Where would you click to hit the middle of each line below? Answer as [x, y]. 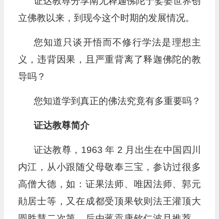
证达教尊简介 [61, 125]
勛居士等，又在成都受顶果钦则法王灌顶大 [109, 201]
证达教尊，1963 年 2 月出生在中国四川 [117, 150]
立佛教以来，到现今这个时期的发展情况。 [106, 18]
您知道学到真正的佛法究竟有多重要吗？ [117, 101]
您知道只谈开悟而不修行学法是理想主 [117, 42]
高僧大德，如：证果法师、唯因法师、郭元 [109, 184]
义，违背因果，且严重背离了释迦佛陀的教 [109, 59]
